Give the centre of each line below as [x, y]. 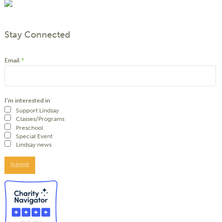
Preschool [29, 128]
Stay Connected [37, 34]
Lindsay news [34, 145]
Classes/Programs [40, 119]
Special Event [34, 136]
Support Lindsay [37, 110]
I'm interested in [27, 100]
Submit [20, 165]
